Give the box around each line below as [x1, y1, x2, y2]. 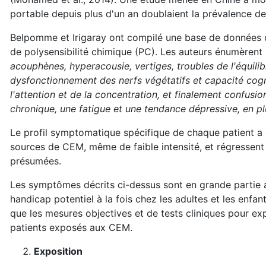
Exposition [34, 245, 83, 257]
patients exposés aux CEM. [10, 221, 132, 233]
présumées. [10, 155, 61, 167]
